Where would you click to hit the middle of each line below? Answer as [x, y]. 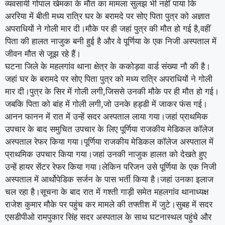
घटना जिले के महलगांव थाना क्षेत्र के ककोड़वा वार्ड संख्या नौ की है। [108, 66]
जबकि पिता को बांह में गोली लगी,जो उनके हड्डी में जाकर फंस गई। [106, 104]
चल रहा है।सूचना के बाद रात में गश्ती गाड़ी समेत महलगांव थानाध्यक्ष [107, 192]
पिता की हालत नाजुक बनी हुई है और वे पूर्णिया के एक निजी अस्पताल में [111, 41]
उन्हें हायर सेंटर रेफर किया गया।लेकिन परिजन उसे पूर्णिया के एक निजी [111, 166]
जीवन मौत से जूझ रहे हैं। [43, 53]
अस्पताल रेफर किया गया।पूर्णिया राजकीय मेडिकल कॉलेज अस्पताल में [109, 141]
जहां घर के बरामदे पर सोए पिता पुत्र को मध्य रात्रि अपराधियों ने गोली [109, 79]
